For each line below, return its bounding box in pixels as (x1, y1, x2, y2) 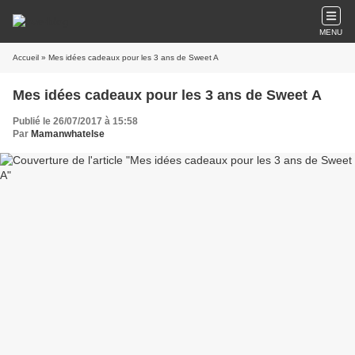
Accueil (13, 53, 39, 62)
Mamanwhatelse (31, 128, 105, 139)
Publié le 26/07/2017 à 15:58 (13, 116, 138, 127)
